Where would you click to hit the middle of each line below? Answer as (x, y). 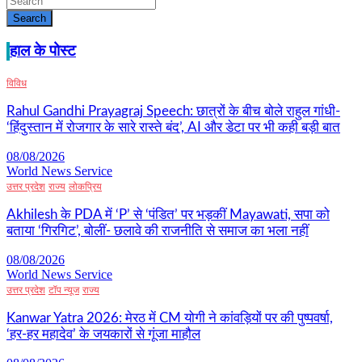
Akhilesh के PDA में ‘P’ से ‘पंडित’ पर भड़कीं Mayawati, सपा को (168, 215)
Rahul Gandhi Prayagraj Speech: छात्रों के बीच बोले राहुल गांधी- (173, 112)
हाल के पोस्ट (43, 51)
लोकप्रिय (85, 187)
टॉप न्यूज (64, 290)
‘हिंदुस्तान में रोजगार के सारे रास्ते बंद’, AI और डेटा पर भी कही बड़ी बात (173, 128)
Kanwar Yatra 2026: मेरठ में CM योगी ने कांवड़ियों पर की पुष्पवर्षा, (170, 318)
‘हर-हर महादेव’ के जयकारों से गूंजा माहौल (103, 335)
